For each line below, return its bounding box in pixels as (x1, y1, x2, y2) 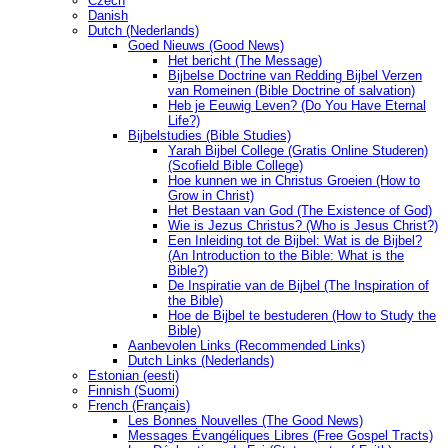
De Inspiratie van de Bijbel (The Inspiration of (168, 278, 429, 294)
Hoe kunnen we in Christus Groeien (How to (168, 173, 420, 189)
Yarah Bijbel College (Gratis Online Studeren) (168, 143, 428, 159)
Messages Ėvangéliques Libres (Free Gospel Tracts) (128, 428, 433, 444)
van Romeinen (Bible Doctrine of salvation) (168, 83, 415, 99)
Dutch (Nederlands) (88, 23, 199, 39)
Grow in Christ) (168, 188, 254, 204)
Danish (88, 8, 128, 24)
